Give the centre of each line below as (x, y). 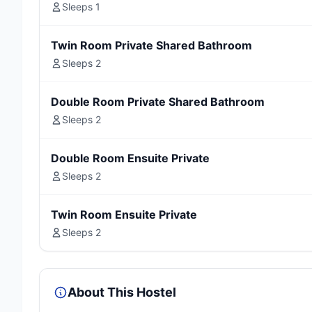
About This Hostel (122, 292)
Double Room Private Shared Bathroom (158, 102)
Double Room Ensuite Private (130, 158)
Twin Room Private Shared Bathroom (151, 45)
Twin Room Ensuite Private (124, 214)
